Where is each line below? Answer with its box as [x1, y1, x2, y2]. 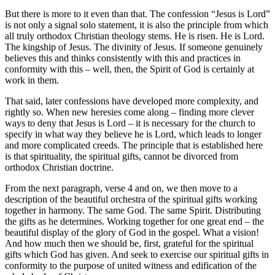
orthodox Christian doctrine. [5, 162, 114, 173]
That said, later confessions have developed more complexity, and [5, 96, 258, 107]
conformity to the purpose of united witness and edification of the [5, 260, 257, 271]
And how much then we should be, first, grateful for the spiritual [5, 238, 254, 249]
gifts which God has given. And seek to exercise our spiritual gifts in [5, 249, 269, 260]
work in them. [5, 75, 59, 86]
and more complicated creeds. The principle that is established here [5, 140, 263, 151]
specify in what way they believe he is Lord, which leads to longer [5, 129, 261, 140]
